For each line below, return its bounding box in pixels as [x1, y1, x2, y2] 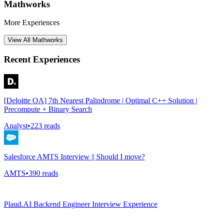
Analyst [4, 121, 28, 130]
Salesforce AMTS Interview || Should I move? [4, 152, 145, 161]
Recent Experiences [4, 54, 80, 65]
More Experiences [4, 18, 60, 27]
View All [8, 36, 32, 44]
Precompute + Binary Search [4, 105, 92, 113]
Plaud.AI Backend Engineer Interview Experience [4, 200, 157, 208]
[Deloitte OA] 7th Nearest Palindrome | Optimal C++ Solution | [4, 96, 197, 105]
